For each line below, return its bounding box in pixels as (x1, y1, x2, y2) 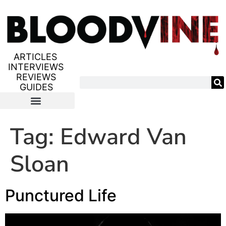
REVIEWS (16, 72, 56, 83)
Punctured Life (5, 185, 117, 205)
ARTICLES (14, 51, 57, 63)
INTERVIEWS (8, 62, 64, 73)
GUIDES (20, 82, 53, 93)
